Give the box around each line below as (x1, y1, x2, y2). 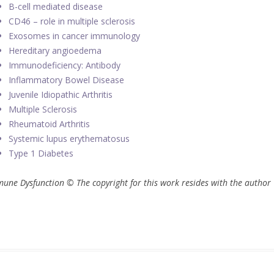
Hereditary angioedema (9, 44, 105, 56)
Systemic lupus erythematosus (9, 132, 130, 144)
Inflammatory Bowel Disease (9, 73, 125, 86)
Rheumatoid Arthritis (9, 117, 91, 130)
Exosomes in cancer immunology (9, 29, 141, 42)
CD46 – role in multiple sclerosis (9, 15, 136, 27)
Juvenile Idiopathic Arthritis (9, 88, 113, 100)
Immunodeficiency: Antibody (9, 59, 121, 71)
